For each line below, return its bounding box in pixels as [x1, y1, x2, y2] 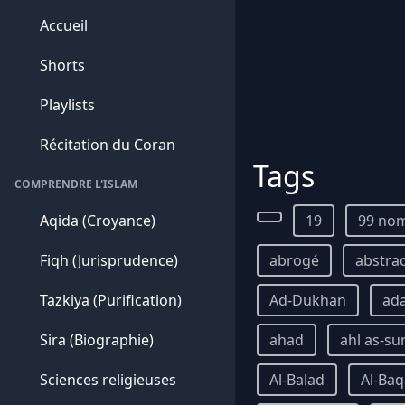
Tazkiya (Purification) [40, 290, 182, 310]
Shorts [40, 55, 85, 75]
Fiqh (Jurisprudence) [40, 250, 178, 270]
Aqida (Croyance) [40, 211, 155, 231]
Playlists [40, 95, 95, 115]
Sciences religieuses [40, 370, 176, 390]
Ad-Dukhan [269, 290, 346, 310]
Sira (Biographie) [40, 330, 154, 350]
